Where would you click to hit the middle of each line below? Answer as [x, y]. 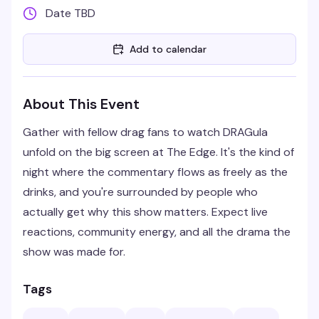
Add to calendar [168, 49]
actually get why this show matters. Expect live [145, 212]
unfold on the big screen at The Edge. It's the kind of [158, 152]
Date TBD [70, 13]
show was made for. [74, 252]
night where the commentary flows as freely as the [155, 172]
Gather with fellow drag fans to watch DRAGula [145, 132]
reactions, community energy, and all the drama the [157, 232]
